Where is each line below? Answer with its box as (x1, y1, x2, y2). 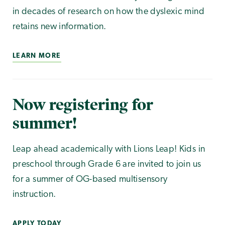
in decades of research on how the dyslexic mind (13, 7, 204, 17)
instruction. (13, 190, 56, 200)
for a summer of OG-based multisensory (13, 175, 168, 185)
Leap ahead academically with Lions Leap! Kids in (13, 145, 205, 155)
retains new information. (13, 22, 106, 32)
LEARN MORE (13, 52, 61, 59)
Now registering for (13, 94, 153, 115)
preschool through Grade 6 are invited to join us (13, 160, 201, 170)
